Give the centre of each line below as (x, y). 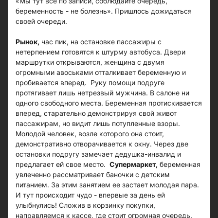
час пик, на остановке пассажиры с (100, 41)
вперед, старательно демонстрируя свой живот (96, 113)
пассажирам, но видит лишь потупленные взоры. (98, 123)
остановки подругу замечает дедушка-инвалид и (98, 154)
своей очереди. (42, 21)
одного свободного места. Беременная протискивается (109, 103)
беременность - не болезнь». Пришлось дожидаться (104, 11)
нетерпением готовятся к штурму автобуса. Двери (100, 52)
